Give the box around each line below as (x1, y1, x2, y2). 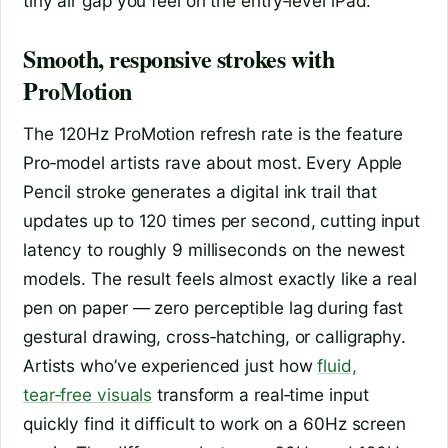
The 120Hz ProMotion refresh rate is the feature (23, 123, 404, 145)
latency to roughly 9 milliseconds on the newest (23, 239, 406, 261)
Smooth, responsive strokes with (23, 41, 335, 77)
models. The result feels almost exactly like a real (23, 268, 417, 290)
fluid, (317, 355, 357, 377)
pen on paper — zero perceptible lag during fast (23, 297, 404, 319)
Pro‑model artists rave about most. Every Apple (23, 152, 403, 174)
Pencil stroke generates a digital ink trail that (23, 181, 378, 203)
